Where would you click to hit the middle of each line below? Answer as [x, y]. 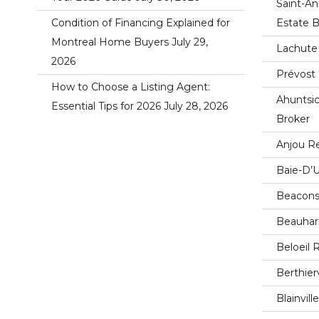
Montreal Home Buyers [110, 42]
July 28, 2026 [196, 106]
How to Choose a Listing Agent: [131, 87]
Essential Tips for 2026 [106, 106]
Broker [293, 119]
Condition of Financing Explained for [141, 22]
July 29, [190, 42]
